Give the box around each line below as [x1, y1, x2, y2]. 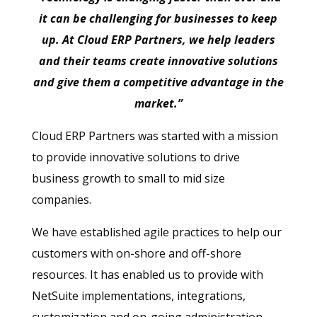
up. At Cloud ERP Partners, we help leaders [41, 31, 275, 47]
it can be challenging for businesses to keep [39, 10, 278, 26]
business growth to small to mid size [31, 170, 225, 186]
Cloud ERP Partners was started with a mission [31, 127, 278, 144]
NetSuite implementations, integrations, [31, 287, 246, 304]
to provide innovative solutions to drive [31, 149, 240, 165]
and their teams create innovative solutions [38, 52, 278, 69]
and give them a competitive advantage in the [33, 74, 284, 90]
